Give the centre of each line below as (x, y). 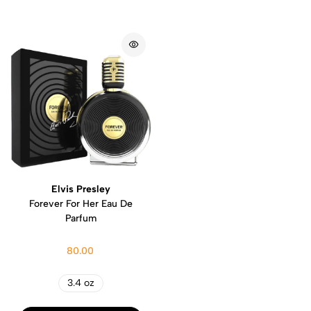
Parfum (81, 218)
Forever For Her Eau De (81, 203)
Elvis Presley (81, 189)
